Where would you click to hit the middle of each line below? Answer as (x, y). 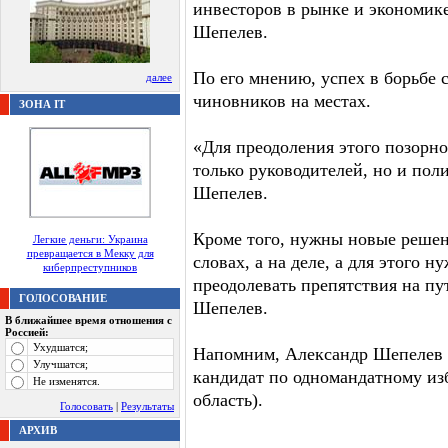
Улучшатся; (60, 364)
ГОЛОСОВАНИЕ (63, 298)
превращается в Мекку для (90, 253)
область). (228, 400)
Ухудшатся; (60, 347)
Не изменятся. (66, 381)
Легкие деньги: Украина (90, 239)
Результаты (147, 406)
